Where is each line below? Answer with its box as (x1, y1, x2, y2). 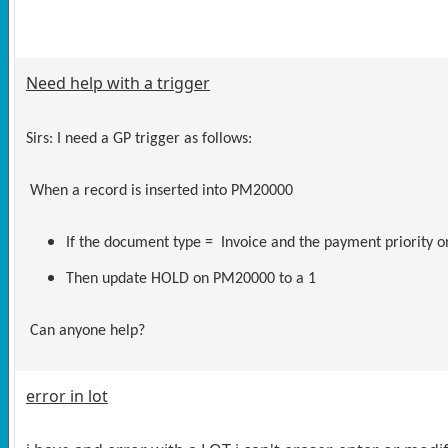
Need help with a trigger (26, 71, 210, 94)
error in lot (26, 384, 108, 407)
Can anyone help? (26, 322, 145, 339)
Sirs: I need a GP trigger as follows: (26, 130, 252, 147)
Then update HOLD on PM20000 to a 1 (66, 270, 316, 287)
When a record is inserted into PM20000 (30, 182, 293, 199)
